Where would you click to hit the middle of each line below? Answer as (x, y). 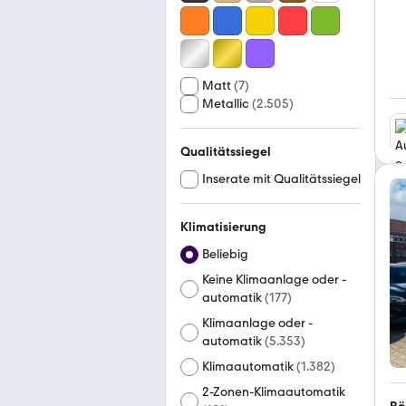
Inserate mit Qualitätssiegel (281, 179)
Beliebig (225, 254)
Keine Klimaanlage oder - (274, 280)
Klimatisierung (223, 227)
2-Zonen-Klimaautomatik (274, 392)
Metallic (226, 104)
